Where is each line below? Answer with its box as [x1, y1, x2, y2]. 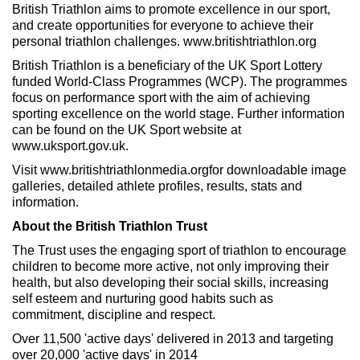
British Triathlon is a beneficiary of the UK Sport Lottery [12, 59, 322, 72]
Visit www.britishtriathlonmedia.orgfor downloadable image [12, 163, 346, 177]
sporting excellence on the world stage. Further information [12, 107, 345, 121]
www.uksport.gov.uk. [12, 139, 129, 153]
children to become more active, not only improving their [12, 260, 329, 273]
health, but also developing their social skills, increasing [12, 276, 329, 289]
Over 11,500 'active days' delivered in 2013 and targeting [12, 332, 333, 346]
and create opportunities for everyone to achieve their [12, 18, 313, 32]
